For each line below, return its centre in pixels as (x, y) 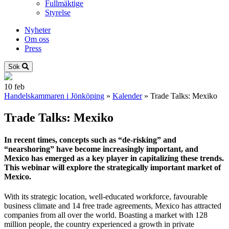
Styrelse (58, 13)
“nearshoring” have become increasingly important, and (101, 149)
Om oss (37, 39)
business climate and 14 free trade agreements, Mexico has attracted (113, 206)
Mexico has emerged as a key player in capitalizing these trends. (114, 158)
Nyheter (38, 30)
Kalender (127, 96)
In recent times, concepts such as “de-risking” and (90, 140)
